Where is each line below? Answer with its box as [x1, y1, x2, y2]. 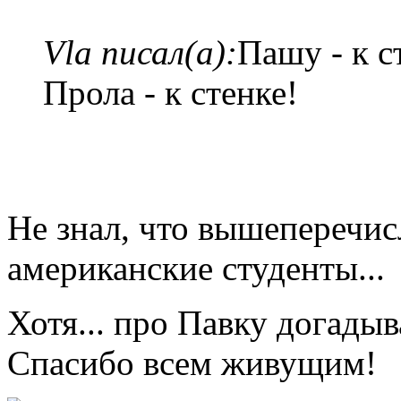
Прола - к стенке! [43, 73, 298, 113]
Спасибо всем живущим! [7, 344, 377, 383]
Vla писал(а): [43, 33, 237, 73]
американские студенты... [7, 249, 385, 288]
